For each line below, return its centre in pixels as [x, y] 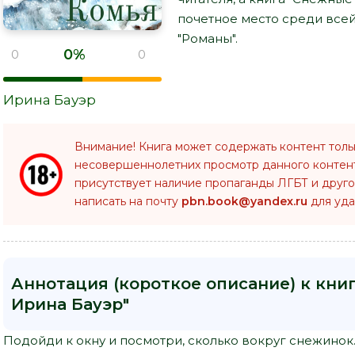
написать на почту [128, 201]
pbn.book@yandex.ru [244, 201]
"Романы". [208, 38]
